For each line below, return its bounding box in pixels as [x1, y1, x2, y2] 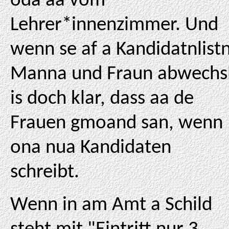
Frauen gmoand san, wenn [10, 113, 223, 133]
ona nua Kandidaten [10, 138, 171, 158]
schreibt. [10, 163, 79, 182]
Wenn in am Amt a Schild [10, 195, 212, 215]
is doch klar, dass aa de [10, 89, 194, 109]
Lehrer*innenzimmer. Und [10, 15, 218, 35]
